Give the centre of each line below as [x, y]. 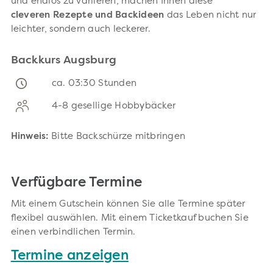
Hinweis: [30, 136]
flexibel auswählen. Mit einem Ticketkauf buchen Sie [129, 218]
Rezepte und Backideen [109, 15]
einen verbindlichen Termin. [73, 232]
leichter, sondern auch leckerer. [80, 29]
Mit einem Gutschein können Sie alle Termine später [128, 204]
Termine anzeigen [69, 256]
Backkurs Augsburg [64, 60]
